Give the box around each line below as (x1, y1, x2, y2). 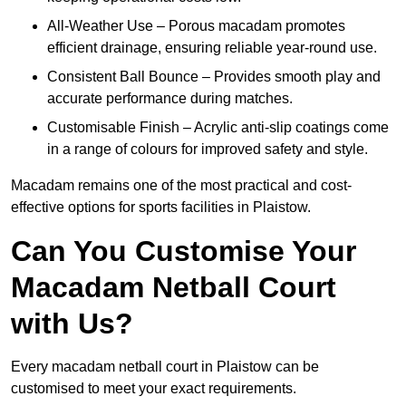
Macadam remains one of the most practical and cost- (11, 178, 352, 194)
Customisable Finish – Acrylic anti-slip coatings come (47, 120, 389, 136)
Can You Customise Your (11, 235, 356, 268)
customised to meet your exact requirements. (11, 381, 296, 397)
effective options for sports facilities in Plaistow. (11, 199, 311, 216)
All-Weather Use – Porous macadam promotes (47, 18, 345, 34)
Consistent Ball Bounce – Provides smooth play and (47, 69, 381, 85)
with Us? (11, 307, 133, 341)
